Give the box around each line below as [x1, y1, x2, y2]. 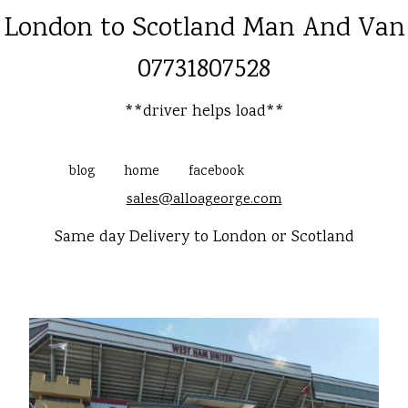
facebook [188, 162, 244, 182]
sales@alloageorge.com [126, 189, 282, 210]
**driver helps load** [124, 100, 284, 124]
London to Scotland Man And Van [3, 10, 405, 49]
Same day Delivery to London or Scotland [54, 226, 354, 250]
